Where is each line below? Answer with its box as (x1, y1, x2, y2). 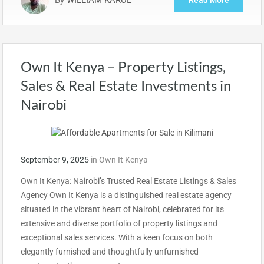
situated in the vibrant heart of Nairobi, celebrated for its (21, 204, 224, 214)
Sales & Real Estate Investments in (21, 76, 231, 94)
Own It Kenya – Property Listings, (21, 57, 226, 75)
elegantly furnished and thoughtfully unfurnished (21, 246, 199, 256)
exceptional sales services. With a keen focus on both (21, 232, 213, 242)
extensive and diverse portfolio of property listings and (21, 218, 217, 228)
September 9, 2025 (21, 154, 89, 164)
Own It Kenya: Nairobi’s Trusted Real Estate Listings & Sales (21, 176, 236, 186)
